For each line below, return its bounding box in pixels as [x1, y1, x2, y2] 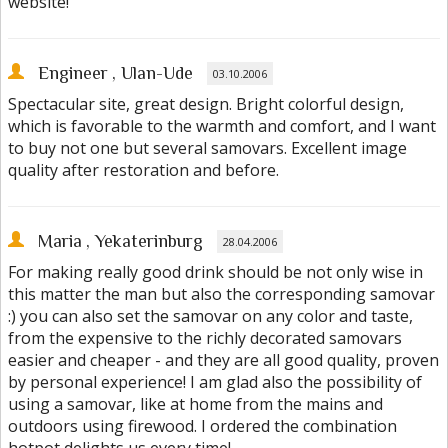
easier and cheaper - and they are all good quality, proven [8, 349, 439, 372]
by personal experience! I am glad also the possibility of [8, 371, 422, 394]
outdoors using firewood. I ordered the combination [8, 415, 397, 438]
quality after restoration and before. [8, 159, 279, 182]
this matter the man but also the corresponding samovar [8, 283, 435, 306]
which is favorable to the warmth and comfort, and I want [8, 115, 436, 138]
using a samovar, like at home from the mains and [8, 393, 383, 416]
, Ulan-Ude [112, 63, 193, 84]
